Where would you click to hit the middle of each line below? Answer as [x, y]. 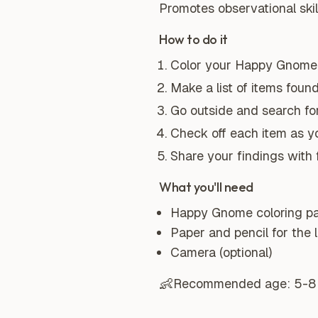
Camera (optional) [221, 252]
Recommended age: [234, 284]
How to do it [193, 39]
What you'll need [206, 187]
